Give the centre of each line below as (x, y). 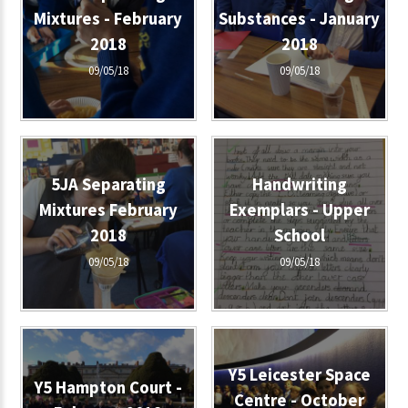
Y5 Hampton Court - (108, 388)
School (299, 235)
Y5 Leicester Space (299, 375)
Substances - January (299, 18)
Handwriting (299, 184)
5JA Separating (108, 184)
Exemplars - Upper (299, 209)
